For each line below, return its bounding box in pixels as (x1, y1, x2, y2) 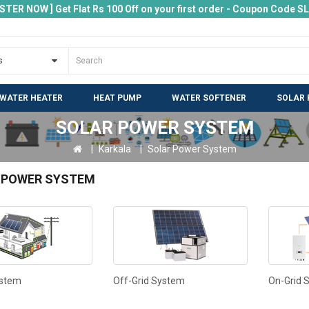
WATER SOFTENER (172, 93, 246, 103)
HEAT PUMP (93, 93, 141, 103)
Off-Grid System (113, 275, 185, 286)
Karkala (98, 143, 131, 154)
